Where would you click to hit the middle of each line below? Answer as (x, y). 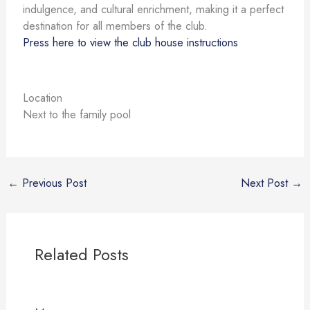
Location (42, 97)
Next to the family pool (76, 114)
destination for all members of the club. (115, 25)
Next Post (266, 182)
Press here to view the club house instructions (130, 42)
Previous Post (52, 182)
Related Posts (81, 254)
